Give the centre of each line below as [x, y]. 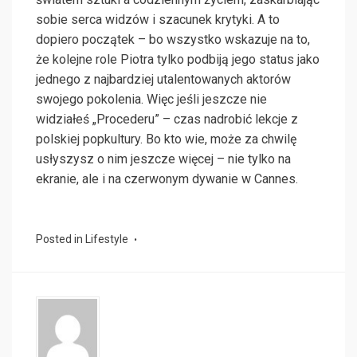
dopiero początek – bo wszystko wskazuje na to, [173, 40]
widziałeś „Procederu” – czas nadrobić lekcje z [167, 120]
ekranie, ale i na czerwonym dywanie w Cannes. [167, 179]
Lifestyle [107, 239]
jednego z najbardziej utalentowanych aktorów [163, 80]
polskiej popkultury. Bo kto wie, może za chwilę [166, 139]
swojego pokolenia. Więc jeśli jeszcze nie [151, 100]
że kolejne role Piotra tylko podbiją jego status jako [178, 60]
